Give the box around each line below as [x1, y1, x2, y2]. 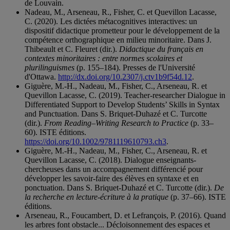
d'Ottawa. [25, 72, 58, 82]
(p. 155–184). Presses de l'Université [74, 63, 195, 72]
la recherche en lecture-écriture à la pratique [25, 193, 168, 202]
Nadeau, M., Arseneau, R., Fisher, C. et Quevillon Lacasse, [25, 8, 217, 17]
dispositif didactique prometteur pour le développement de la [25, 26, 220, 35]
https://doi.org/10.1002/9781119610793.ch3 [25, 137, 166, 146]
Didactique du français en [119, 45, 203, 54]
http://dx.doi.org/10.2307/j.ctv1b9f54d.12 [58, 72, 192, 82]
